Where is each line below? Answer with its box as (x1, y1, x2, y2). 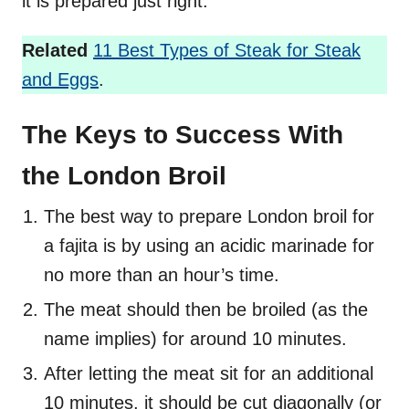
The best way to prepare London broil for (44, 205, 374, 226)
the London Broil (22, 161, 226, 190)
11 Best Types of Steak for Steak (93, 39, 361, 60)
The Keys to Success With (22, 120, 343, 149)
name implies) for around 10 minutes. (44, 328, 347, 349)
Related (22, 39, 88, 60)
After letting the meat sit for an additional (44, 362, 373, 383)
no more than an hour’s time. (44, 264, 279, 285)
